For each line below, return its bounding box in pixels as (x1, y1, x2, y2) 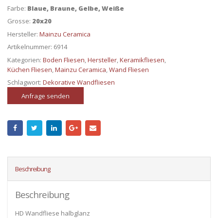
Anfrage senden (21, 91, 70, 100)
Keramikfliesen (120, 55, 164, 64)
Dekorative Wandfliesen (43, 78, 115, 87)
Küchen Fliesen (7, 65, 52, 74)
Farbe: (7, 3, 27, 13)
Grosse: (7, 17, 32, 26)
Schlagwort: (7, 78, 43, 87)
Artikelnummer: (7, 42, 54, 52)
